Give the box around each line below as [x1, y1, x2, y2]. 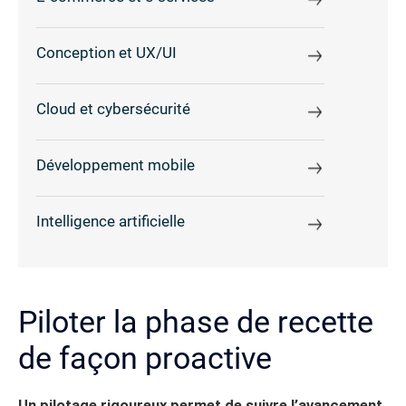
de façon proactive [18, 339, 272, 376]
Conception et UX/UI [36, 44, 177, 63]
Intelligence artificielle [36, 213, 185, 231]
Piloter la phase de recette [18, 303, 373, 340]
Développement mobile [36, 157, 195, 175]
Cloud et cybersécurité [36, 101, 190, 119]
